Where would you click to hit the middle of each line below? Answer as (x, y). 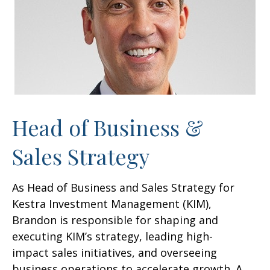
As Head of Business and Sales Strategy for (123, 187)
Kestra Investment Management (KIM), (112, 204)
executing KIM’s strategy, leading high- (112, 236)
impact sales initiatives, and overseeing (115, 253)
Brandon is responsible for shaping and (115, 220)
